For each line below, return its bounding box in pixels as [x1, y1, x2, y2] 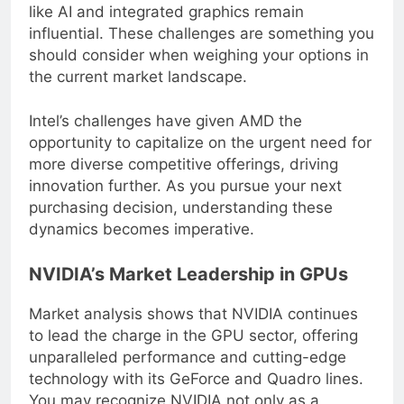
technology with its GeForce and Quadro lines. [29, 383, 363, 402]
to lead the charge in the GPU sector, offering [29, 340, 358, 359]
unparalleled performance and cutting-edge [29, 362, 346, 381]
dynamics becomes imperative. [29, 234, 254, 253]
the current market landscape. [29, 81, 247, 100]
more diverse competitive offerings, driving [29, 170, 338, 188]
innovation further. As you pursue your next [29, 191, 342, 210]
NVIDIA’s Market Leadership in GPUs [29, 277, 348, 299]
